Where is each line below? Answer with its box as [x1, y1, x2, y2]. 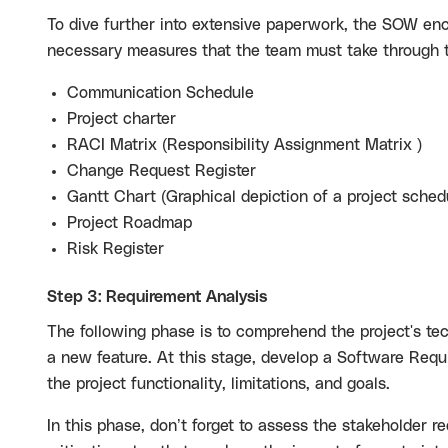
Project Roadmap [67, 215, 192, 231]
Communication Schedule [67, 85, 254, 101]
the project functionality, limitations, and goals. [47, 376, 390, 392]
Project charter [67, 111, 176, 127]
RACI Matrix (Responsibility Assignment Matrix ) [67, 137, 422, 153]
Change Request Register [67, 163, 256, 179]
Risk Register [67, 241, 164, 257]
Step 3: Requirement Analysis [47, 289, 267, 305]
